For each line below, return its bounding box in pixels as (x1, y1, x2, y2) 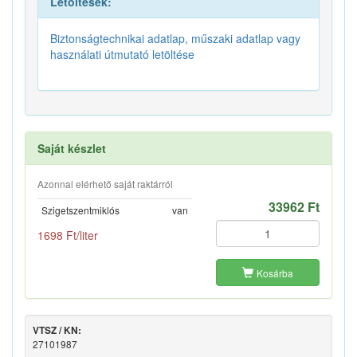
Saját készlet (37, 140, 106, 157)
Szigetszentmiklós (41, 203, 120, 218)
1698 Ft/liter (37, 227, 98, 244)
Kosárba (257, 266, 293, 280)
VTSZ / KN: (33, 324, 81, 338)
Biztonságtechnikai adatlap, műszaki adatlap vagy (50, 30, 300, 47)
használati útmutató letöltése (50, 46, 194, 63)
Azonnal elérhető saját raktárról (37, 177, 173, 191)
